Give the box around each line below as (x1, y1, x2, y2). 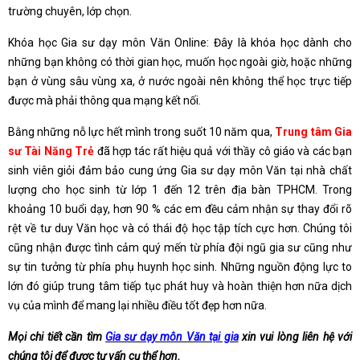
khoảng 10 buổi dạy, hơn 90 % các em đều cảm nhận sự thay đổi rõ (8, 202, 352, 215)
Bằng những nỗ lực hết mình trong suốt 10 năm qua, (8, 125, 276, 138)
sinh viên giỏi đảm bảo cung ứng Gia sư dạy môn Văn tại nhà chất (8, 163, 352, 177)
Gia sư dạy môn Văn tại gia (105, 329, 239, 343)
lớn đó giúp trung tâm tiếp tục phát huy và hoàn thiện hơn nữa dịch (8, 279, 352, 292)
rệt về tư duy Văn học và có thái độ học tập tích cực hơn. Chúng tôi (8, 221, 352, 235)
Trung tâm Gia (275, 125, 353, 138)
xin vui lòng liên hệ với (238, 329, 353, 343)
